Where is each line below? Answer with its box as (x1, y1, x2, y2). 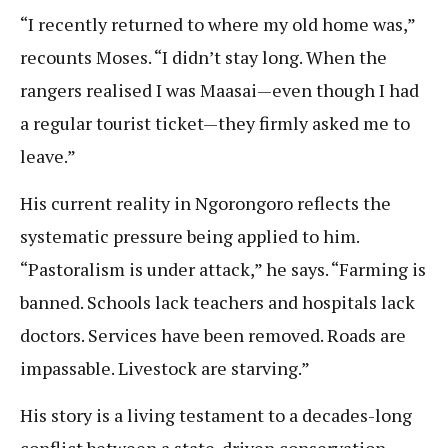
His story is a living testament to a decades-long (20, 403, 412, 428)
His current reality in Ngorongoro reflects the (20, 191, 391, 216)
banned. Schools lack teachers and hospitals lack (20, 290, 415, 315)
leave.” (20, 143, 79, 168)
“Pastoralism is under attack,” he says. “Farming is (20, 257, 426, 282)
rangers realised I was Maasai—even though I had (20, 77, 419, 102)
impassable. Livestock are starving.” (20, 356, 310, 381)
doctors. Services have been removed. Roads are (20, 323, 406, 348)
